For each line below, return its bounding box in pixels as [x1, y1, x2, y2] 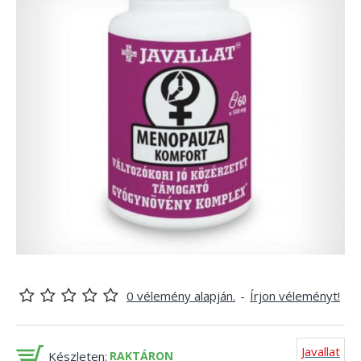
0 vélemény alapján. [127, 288, 235, 304]
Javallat [301, 343, 340, 359]
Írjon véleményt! [250, 288, 340, 304]
